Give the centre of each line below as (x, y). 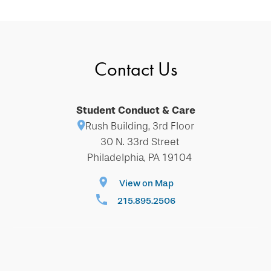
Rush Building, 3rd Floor (139, 126)
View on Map (146, 183)
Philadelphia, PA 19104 (139, 158)
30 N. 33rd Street (139, 142)
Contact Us (135, 69)
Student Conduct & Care (135, 110)
